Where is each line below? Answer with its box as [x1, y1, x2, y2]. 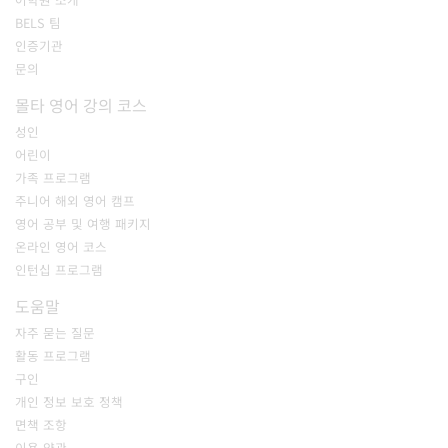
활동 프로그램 [15, 346, 91, 366]
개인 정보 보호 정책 [15, 392, 123, 412]
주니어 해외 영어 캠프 [15, 191, 135, 211]
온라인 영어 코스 [15, 237, 107, 257]
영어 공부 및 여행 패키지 [15, 214, 151, 234]
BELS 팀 [15, 13, 61, 33]
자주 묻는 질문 [15, 323, 95, 343]
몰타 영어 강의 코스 [15, 93, 147, 118]
